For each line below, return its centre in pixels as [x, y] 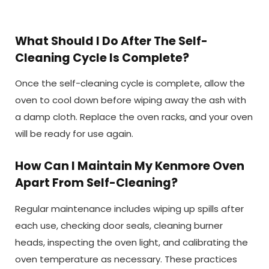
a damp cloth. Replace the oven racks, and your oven [134, 117]
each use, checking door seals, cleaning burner [119, 225]
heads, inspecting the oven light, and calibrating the [131, 242]
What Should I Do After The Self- [111, 41]
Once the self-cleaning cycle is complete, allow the [130, 83]
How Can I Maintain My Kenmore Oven [130, 166]
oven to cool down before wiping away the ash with [131, 100]
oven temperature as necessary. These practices [126, 259]
